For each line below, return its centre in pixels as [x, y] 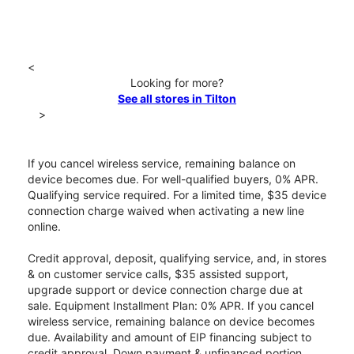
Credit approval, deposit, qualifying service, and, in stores [177, 258]
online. [44, 227]
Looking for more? [177, 83]
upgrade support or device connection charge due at [165, 290]
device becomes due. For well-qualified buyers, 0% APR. [173, 179]
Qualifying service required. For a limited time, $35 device [177, 195]
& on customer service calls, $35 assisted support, [158, 274]
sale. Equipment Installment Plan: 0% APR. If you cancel [171, 306]
